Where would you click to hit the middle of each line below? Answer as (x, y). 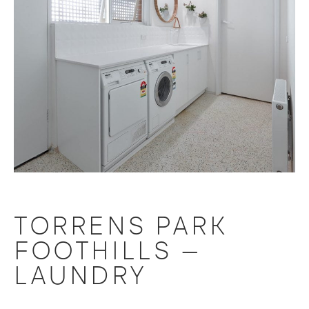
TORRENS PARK (121, 226)
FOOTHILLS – (108, 250)
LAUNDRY (80, 275)
